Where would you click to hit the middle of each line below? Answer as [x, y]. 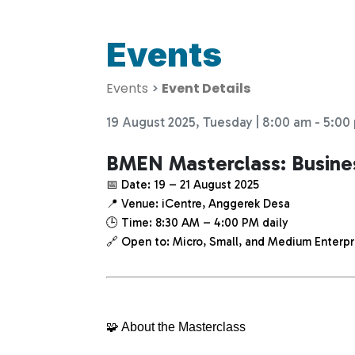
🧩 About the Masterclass [176, 326]
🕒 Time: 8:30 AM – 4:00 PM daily [198, 222]
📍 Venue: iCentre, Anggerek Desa [198, 203]
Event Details [206, 88]
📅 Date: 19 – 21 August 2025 [183, 184]
